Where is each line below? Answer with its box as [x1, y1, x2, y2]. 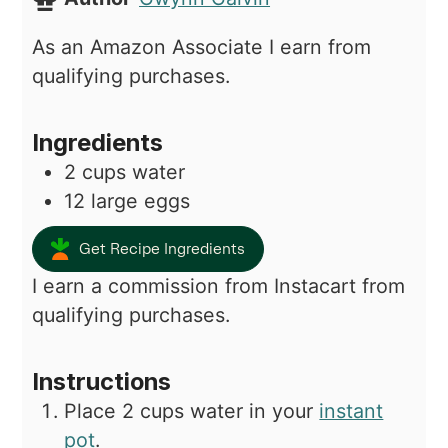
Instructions [32, 367, 172, 397]
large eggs [91, 189, 191, 214]
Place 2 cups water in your [64, 399, 320, 424]
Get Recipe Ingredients [78, 240, 245, 257]
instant [319, 399, 384, 424]
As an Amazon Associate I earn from [32, 35, 46, 60]
